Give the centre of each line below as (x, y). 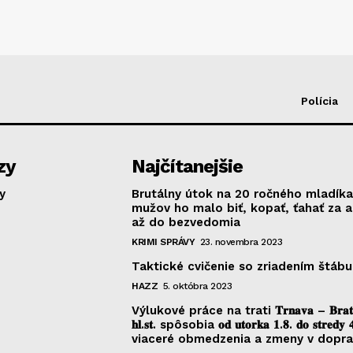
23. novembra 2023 (241, 242)
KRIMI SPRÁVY (163, 242)
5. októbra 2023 (197, 286)
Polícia (320, 101)
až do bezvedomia (186, 223)
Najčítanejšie (188, 167)
